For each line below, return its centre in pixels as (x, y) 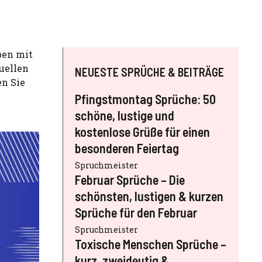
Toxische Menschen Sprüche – (151, 244)
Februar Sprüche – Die (130, 179)
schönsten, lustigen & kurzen (149, 196)
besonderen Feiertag (127, 148)
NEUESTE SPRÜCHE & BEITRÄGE (149, 72)
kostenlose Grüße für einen (142, 131)
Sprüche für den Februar (136, 212)
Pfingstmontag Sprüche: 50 (145, 99)
